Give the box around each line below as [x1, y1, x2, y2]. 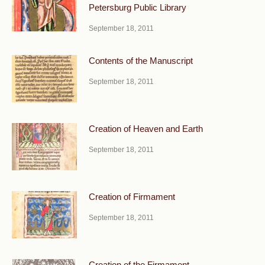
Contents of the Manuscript [89, 56, 193, 66]
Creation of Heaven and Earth [89, 123, 203, 134]
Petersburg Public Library [89, 2, 186, 12]
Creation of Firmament [89, 191, 175, 202]
